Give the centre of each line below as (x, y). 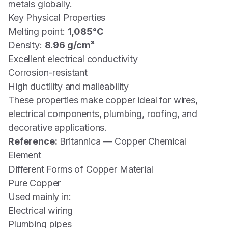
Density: (26, 45)
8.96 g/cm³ (69, 45)
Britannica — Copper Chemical (123, 141)
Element (25, 155)
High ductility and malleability (69, 86)
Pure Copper (35, 183)
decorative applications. (58, 127)
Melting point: (38, 31)
